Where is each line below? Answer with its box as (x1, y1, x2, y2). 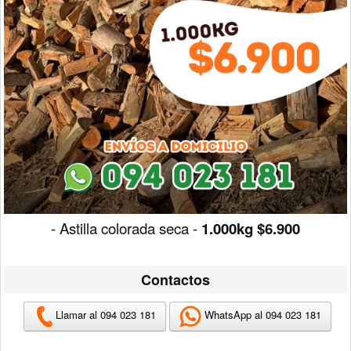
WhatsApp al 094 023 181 (201, 307, 321, 323)
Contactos (141, 269, 210, 290)
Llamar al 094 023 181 (55, 307, 156, 323)
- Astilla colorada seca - (51, 217, 201, 238)
